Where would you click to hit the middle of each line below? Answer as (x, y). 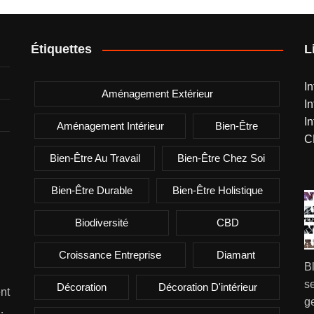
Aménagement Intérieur (110, 126)
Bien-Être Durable (91, 190)
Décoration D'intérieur (208, 287)
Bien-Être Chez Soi (221, 158)
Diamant (236, 255)
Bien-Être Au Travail (95, 158)
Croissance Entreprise (110, 255)
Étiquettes (61, 49)
